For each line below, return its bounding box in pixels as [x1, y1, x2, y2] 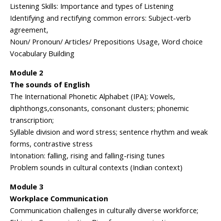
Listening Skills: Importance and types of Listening [10, 1, 174, 11]
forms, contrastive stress [10, 139, 93, 148]
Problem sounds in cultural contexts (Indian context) [10, 163, 183, 172]
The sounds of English [10, 80, 90, 89]
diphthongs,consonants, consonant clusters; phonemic [10, 104, 189, 113]
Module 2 [10, 68, 43, 77]
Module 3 [10, 182, 43, 191]
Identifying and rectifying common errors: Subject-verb [10, 13, 191, 23]
